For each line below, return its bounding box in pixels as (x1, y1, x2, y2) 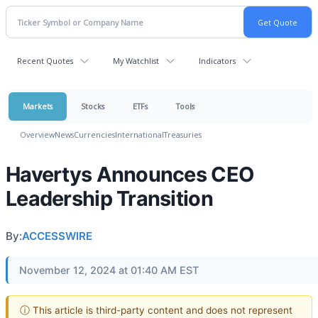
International (115, 129, 164, 140)
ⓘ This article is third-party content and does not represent (20, 304, 292, 316)
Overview (20, 129, 55, 140)
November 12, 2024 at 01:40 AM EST (19, 264, 199, 276)
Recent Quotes (17, 55, 73, 66)
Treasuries (164, 129, 202, 140)
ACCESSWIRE (22, 229, 92, 243)
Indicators (199, 55, 236, 66)
